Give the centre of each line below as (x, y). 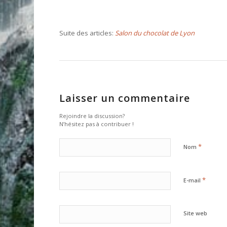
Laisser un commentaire (125, 98)
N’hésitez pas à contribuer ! (97, 124)
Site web (196, 213)
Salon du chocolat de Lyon (155, 33)
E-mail (193, 180)
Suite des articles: (87, 33)
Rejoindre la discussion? (92, 116)
